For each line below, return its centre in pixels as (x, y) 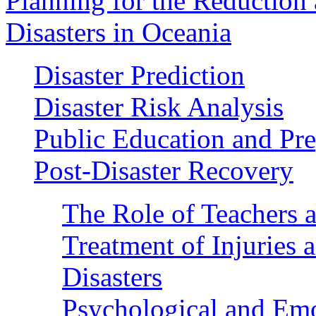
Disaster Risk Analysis (159, 107)
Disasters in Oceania (119, 32)
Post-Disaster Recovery (164, 170)
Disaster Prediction (139, 75)
